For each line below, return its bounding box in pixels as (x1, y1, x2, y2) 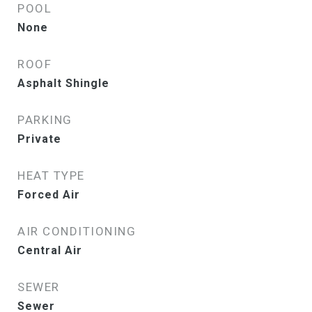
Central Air (17, 244, 82, 258)
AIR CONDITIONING (17, 224, 136, 239)
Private (17, 132, 61, 146)
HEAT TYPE (17, 169, 85, 183)
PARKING (17, 113, 72, 127)
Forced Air (17, 188, 80, 202)
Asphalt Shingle (17, 77, 109, 91)
